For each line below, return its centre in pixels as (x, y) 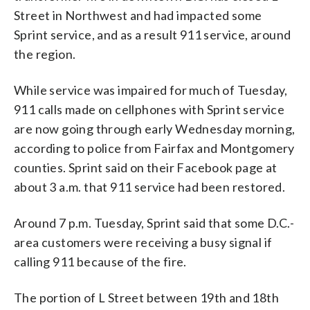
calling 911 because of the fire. (100, 261)
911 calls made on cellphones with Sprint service (149, 109)
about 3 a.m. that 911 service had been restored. (150, 186)
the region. (45, 54)
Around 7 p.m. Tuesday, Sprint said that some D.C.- (154, 222)
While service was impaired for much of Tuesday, (151, 90)
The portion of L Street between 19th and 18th (146, 297)
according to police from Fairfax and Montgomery (154, 148)
